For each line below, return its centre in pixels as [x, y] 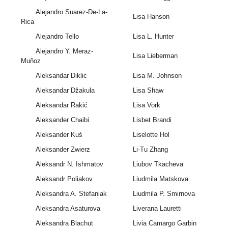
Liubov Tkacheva [158, 164]
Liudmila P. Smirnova [164, 194]
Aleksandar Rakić [61, 105]
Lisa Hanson [151, 17]
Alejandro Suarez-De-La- [71, 12]
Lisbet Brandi [152, 120]
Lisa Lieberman [155, 56]
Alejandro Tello [57, 37]
